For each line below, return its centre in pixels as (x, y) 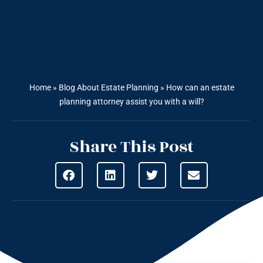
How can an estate (200, 88)
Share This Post (131, 147)
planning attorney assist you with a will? (131, 102)
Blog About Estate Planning (108, 88)
